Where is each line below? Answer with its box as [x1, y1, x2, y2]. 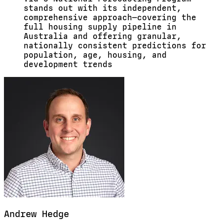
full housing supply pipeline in [24, 22, 177, 32]
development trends [24, 60, 112, 69]
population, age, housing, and [24, 50, 167, 60]
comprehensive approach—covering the [24, 13, 196, 22]
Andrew [4, 208, 42, 220]
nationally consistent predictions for [24, 41, 206, 50]
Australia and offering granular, [24, 32, 182, 41]
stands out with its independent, [24, 3, 182, 13]
